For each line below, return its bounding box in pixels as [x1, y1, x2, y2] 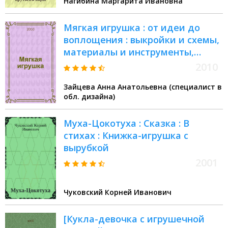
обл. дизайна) [64, 92, 115, 102]
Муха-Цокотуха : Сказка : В [64, 117, 189, 130]
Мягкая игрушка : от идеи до [64, 21, 200, 34]
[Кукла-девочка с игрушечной [64, 213, 205, 225]
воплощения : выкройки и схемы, [64, 34, 219, 46]
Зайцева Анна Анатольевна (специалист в [64, 82, 222, 92]
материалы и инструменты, [64, 46, 194, 59]
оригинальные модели [64, 58, 172, 71]
